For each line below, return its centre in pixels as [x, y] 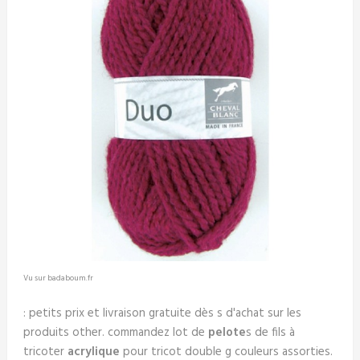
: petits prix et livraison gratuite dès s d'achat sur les [162, 313]
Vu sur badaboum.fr [58, 278]
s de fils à [270, 332]
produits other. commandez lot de [115, 332]
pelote [227, 332]
